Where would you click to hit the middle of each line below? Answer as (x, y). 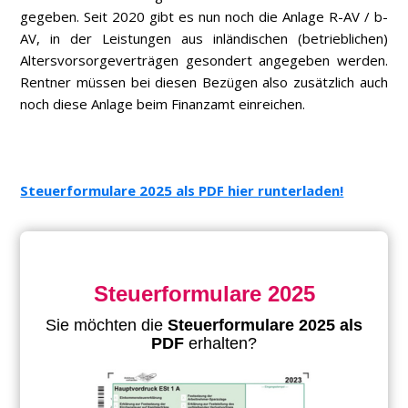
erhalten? (223, 344)
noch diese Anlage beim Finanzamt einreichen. (163, 104)
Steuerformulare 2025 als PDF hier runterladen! (182, 191)
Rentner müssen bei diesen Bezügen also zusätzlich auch (204, 82)
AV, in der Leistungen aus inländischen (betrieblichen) (204, 39)
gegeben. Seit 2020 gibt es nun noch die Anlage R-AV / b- (204, 17)
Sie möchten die (107, 326)
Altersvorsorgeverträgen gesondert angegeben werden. (204, 61)
